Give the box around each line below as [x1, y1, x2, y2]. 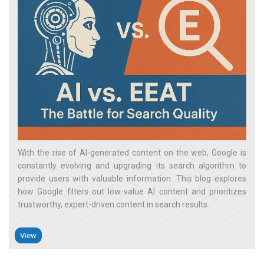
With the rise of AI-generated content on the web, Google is [18, 147, 246, 157]
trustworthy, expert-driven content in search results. [18, 199, 209, 209]
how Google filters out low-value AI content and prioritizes [18, 186, 246, 196]
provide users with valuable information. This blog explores [18, 173, 246, 183]
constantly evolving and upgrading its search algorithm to [18, 160, 246, 170]
